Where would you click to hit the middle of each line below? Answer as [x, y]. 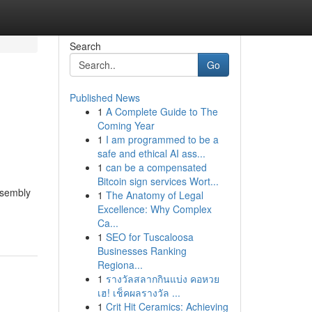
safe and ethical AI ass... [151, 153]
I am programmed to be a [162, 139]
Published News [104, 97]
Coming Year [126, 125]
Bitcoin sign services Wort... [158, 181]
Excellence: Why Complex [154, 209]
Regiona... [120, 265]
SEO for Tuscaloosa [149, 237]
